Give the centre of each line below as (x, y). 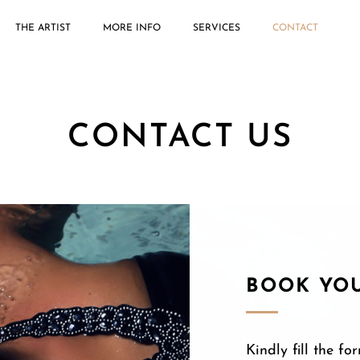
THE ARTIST (43, 28)
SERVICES (216, 28)
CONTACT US (180, 138)
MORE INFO (131, 28)
